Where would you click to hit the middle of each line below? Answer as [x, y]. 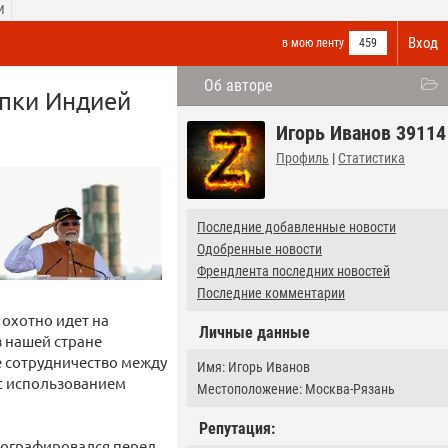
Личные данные [254, 332]
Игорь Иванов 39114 [361, 133]
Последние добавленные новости [296, 227]
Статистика [371, 158]
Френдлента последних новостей [293, 271]
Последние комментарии [271, 293]
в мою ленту [313, 43]
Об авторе [238, 85]
